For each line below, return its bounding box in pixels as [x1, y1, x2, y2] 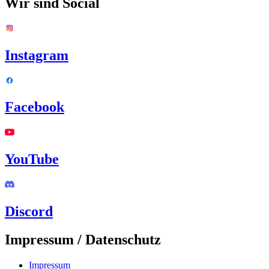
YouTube [5, 151, 59, 168]
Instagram [5, 47, 68, 63]
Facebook [5, 99, 64, 115]
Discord [5, 204, 53, 220]
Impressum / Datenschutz [5, 232, 161, 247]
